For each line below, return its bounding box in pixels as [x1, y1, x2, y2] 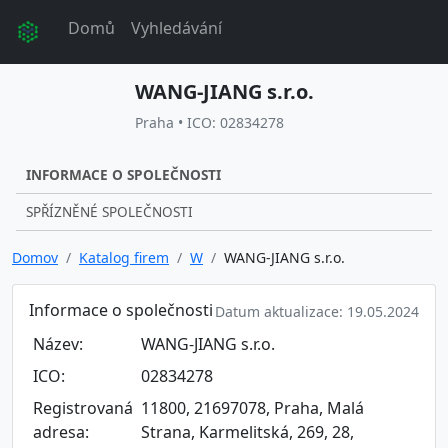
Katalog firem [79, 248, 169, 267]
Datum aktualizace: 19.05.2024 [215, 302, 419, 321]
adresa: [33, 421, 89, 443]
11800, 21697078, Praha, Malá [141, 397, 364, 419]
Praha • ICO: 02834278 [134, 113, 284, 132]
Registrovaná [33, 397, 133, 419]
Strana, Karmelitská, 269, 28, [141, 421, 354, 443]
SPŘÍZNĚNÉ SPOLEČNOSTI [26, 202, 193, 221]
